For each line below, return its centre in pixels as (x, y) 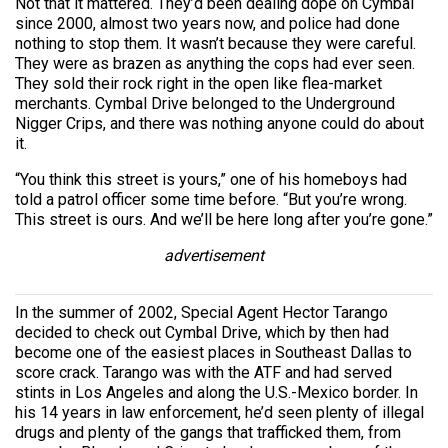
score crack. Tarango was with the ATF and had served (203, 372)
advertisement (214, 255)
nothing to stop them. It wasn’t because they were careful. (215, 43)
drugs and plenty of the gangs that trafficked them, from (208, 432)
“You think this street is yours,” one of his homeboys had (211, 179)
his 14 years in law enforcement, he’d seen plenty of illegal (219, 412)
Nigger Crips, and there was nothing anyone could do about (219, 123)
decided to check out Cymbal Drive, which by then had (202, 332)
